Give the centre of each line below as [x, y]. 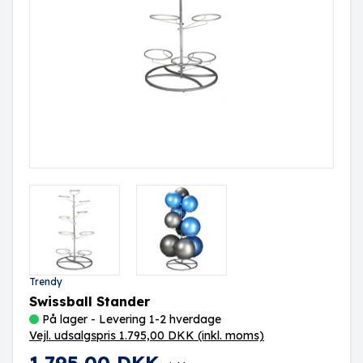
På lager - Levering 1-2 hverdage [132, 319]
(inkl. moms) [231, 335]
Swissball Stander [90, 301]
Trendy [46, 282]
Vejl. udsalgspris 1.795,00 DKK [112, 335]
